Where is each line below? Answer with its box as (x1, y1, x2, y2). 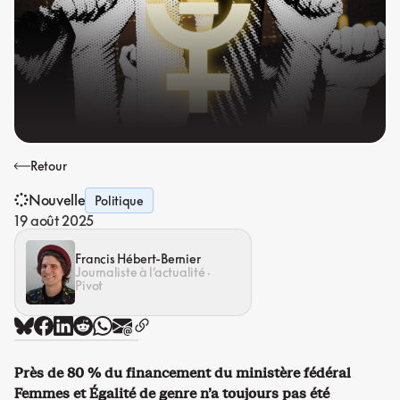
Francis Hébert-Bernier (75, 251, 201, 267)
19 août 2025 (14, 211, 95, 229)
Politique (95, 192, 144, 208)
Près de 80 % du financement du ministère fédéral (14, 362, 351, 382)
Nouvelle (29, 190, 86, 209)
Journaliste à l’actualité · (75, 264, 211, 280)
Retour (30, 158, 67, 174)
